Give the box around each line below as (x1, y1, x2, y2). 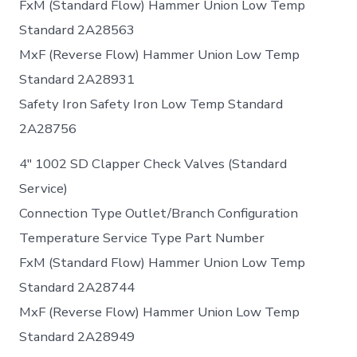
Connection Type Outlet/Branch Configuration (19, 204, 299, 223)
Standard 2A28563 (19, 21, 135, 40)
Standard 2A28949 (19, 328, 135, 347)
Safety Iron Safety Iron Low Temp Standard (19, 95, 284, 114)
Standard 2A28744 (19, 278, 135, 297)
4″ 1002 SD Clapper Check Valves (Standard (19, 155, 288, 174)
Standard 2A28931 (19, 70, 135, 89)
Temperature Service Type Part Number (19, 229, 265, 248)
